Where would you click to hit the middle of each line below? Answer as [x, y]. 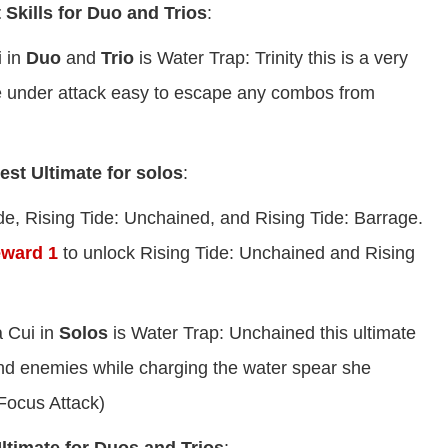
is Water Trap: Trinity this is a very [271, 58]
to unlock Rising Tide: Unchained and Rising [236, 253]
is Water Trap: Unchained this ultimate [262, 333]
